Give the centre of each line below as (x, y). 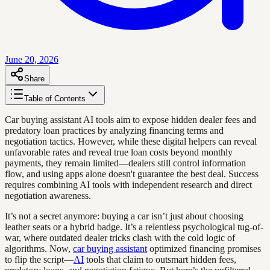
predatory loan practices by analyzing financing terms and (114, 130)
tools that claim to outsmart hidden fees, (160, 259)
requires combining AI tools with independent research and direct (128, 184)
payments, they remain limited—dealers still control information (125, 163)
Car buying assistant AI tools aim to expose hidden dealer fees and (130, 119)
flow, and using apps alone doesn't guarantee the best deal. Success (132, 174)
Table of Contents (55, 98)
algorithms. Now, (39, 248)
